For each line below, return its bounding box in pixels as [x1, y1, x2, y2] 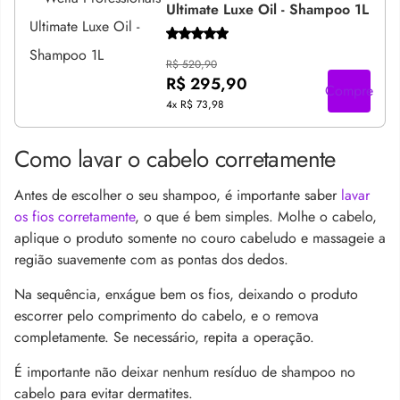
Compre [325, 79, 373, 101]
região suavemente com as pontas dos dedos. [14, 248, 293, 270]
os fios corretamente [14, 205, 135, 227]
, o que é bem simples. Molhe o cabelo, [135, 205, 377, 227]
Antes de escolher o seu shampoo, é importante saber [14, 184, 341, 205]
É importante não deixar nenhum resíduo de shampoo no [14, 361, 355, 382]
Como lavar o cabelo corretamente [14, 141, 336, 176]
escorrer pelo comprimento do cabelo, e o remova [14, 304, 319, 326]
